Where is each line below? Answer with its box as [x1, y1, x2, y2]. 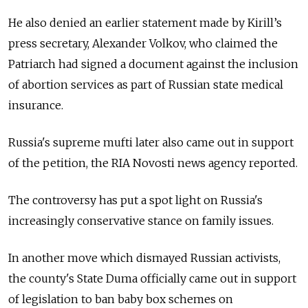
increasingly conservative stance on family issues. [8, 214, 274, 228]
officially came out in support [140, 272, 296, 285]
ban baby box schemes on [95, 292, 233, 306]
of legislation [8, 292, 78, 306]
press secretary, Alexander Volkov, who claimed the [8, 36, 278, 50]
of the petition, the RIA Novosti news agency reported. [8, 156, 298, 170]
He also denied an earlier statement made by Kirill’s [8, 16, 282, 30]
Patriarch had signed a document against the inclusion [8, 57, 298, 71]
